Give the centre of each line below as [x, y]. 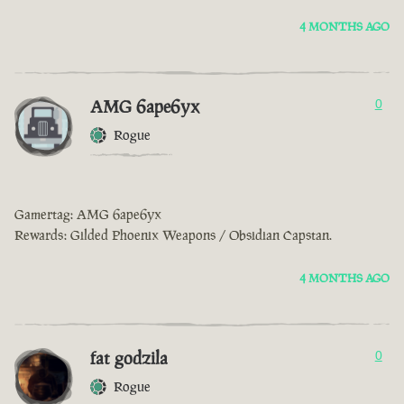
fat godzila [129, 358]
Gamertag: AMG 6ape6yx [88, 215]
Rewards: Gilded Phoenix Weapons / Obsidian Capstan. [173, 235]
